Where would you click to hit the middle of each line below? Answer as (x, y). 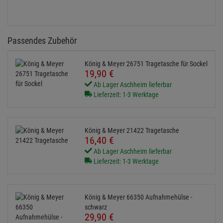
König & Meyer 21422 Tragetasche (132, 131)
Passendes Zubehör (42, 41)
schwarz (96, 207)
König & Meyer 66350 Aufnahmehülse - (138, 197)
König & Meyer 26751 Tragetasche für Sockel (146, 64)
